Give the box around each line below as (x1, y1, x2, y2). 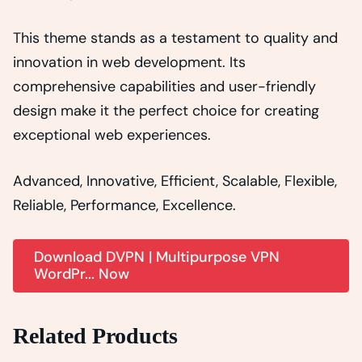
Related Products (13, 322, 178, 348)
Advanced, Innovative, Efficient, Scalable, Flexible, (13, 170, 337, 191)
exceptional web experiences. (13, 124, 211, 145)
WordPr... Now (34, 263, 130, 284)
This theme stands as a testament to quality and (13, 27, 338, 48)
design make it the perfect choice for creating (13, 100, 319, 120)
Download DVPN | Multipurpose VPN (34, 246, 280, 267)
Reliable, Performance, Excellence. (13, 195, 236, 215)
